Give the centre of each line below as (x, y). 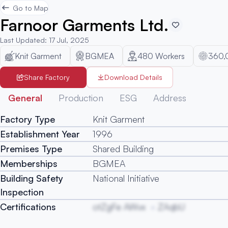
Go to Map (31, 8)
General (25, 98)
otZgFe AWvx (119, 207)
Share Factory (47, 77)
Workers (170, 56)
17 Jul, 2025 (69, 40)
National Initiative (126, 178)
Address (170, 98)
